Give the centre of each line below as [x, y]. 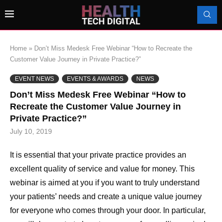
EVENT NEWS [34, 79]
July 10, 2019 [31, 131]
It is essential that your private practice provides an [98, 155]
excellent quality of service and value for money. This [102, 168]
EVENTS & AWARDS [95, 79]
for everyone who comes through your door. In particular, [108, 210]
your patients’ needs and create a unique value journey [106, 196]
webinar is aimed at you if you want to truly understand [105, 182]
